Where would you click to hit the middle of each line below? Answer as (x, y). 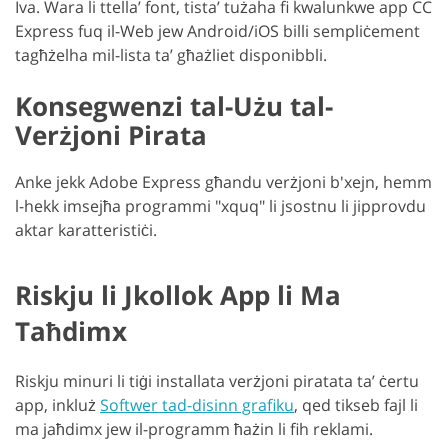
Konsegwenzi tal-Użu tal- (174, 106)
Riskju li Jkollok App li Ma (178, 295)
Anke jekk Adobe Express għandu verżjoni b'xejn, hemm (223, 182)
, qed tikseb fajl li (356, 405)
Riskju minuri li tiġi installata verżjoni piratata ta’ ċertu (217, 381)
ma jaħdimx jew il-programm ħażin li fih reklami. (194, 429)
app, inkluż (57, 405)
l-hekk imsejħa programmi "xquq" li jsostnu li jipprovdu (220, 206)
